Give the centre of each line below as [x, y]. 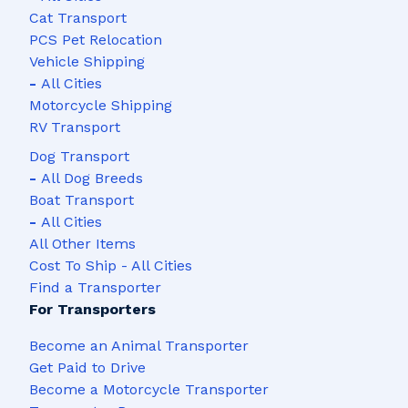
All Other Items [82, 244]
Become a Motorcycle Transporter [149, 390]
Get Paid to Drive [87, 368]
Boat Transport [82, 200]
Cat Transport [78, 18]
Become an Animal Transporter [139, 346]
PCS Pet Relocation [96, 40]
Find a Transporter [95, 288]
